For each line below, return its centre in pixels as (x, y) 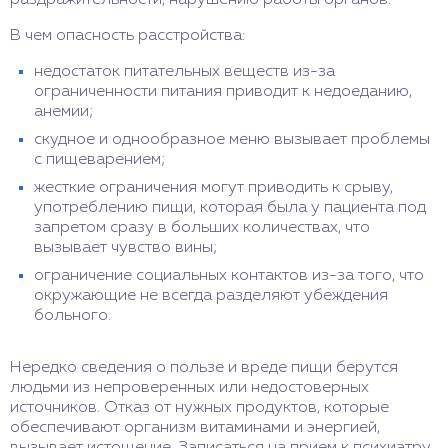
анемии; (64, 112)
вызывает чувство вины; (126, 248)
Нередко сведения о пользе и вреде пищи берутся (204, 368)
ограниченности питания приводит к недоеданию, (223, 92)
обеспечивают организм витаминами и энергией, (195, 428)
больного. (72, 316)
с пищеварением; (100, 160)
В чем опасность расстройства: (127, 36)
